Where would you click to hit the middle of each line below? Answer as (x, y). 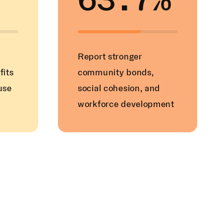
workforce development (126, 105)
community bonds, (116, 73)
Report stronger (110, 57)
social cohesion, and (119, 89)
